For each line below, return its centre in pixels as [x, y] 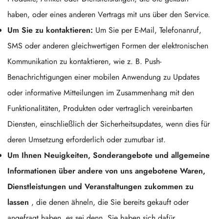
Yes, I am [139, 60]
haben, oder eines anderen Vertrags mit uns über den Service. [109, 14]
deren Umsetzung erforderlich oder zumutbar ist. [87, 140]
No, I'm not [84, 60]
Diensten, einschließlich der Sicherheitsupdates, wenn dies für [109, 124]
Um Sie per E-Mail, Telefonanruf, [147, 30]
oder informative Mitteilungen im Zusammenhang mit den [101, 93]
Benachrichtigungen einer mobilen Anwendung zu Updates [103, 77]
